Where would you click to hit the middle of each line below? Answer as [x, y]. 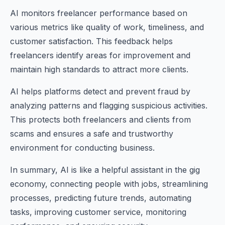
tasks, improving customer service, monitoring [98, 212]
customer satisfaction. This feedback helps [91, 41]
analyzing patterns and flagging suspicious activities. [109, 105]
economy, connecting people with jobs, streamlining [109, 184]
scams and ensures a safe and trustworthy [92, 134]
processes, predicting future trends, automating [101, 198]
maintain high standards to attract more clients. [99, 69]
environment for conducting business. [82, 148]
